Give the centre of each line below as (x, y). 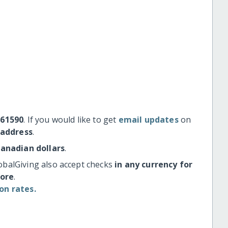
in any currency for (154, 165)
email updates (148, 120)
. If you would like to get (71, 120)
